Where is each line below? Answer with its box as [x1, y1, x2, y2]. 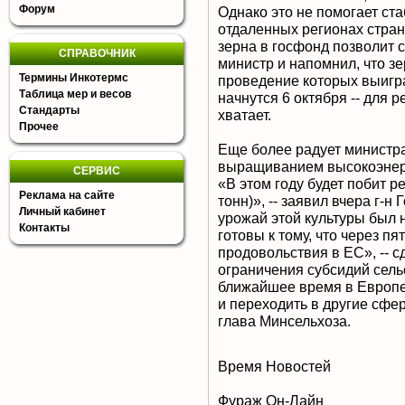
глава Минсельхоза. [218, 313, 351, 330]
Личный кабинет [19, 205, 106, 218]
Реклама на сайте [19, 189, 115, 202]
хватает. [218, 107, 271, 124]
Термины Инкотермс [19, 71, 128, 84]
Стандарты [19, 104, 80, 117]
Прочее [19, 120, 59, 133]
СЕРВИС [73, 165, 120, 177]
